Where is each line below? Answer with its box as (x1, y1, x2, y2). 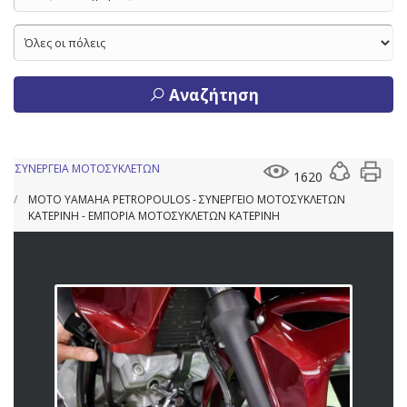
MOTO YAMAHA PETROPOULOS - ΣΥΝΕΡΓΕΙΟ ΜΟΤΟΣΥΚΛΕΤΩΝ (28, 191, 345, 207)
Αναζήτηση (164, 84, 259, 105)
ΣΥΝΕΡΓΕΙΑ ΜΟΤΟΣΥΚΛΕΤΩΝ (15, 160, 160, 176)
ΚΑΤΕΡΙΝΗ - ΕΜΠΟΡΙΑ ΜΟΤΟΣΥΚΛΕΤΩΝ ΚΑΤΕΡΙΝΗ (28, 207, 280, 223)
